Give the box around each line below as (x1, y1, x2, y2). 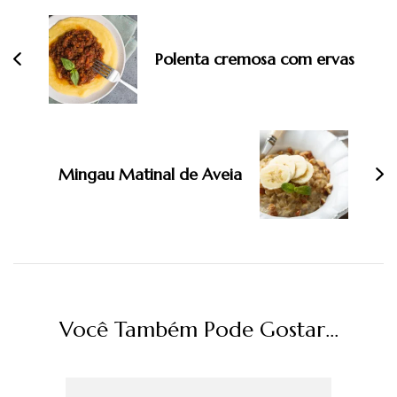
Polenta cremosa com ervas (155, 49, 354, 70)
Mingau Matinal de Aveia (58, 164, 242, 185)
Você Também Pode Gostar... (58, 316, 339, 344)
